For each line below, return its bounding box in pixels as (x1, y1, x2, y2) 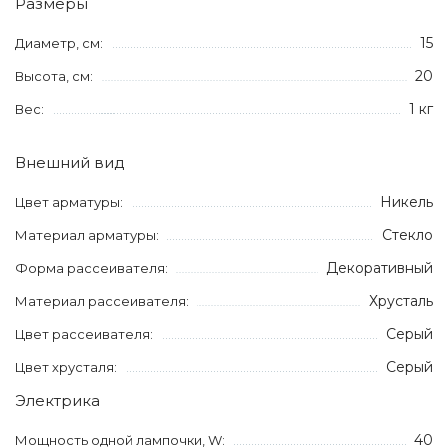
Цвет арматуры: (15, 194, 123, 210)
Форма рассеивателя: (15, 260, 168, 276)
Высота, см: (15, 68, 93, 84)
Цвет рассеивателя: (15, 326, 153, 342)
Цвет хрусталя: (15, 359, 117, 375)
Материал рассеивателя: (15, 293, 189, 309)
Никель (380, 193, 433, 211)
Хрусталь (369, 292, 433, 310)
